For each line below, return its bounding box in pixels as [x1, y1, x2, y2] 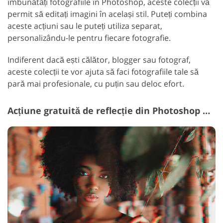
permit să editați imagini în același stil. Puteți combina [7, 8, 207, 20]
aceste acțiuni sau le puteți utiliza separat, [7, 20, 162, 32]
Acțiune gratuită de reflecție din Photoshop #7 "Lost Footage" [203, 105, 210, 117]
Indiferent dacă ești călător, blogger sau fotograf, [7, 54, 191, 66]
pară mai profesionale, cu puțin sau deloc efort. [7, 78, 184, 90]
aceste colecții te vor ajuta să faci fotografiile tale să [7, 66, 199, 78]
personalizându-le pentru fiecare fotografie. [7, 32, 171, 44]
